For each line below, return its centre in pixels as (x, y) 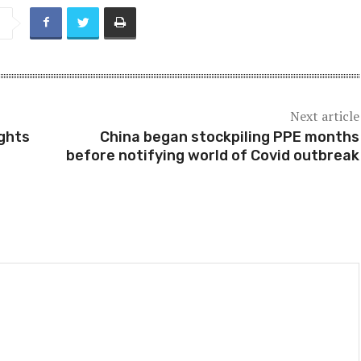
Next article (324, 116)
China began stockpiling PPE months (229, 137)
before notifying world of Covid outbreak (212, 156)
